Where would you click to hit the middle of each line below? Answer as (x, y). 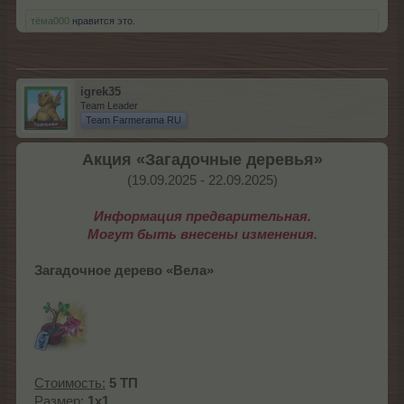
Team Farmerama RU (133, 120)
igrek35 (101, 92)
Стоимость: (70, 384)
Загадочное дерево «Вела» (124, 271)
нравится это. (102, 21)
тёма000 (50, 21)
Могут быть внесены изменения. (202, 235)
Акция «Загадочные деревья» (202, 160)
